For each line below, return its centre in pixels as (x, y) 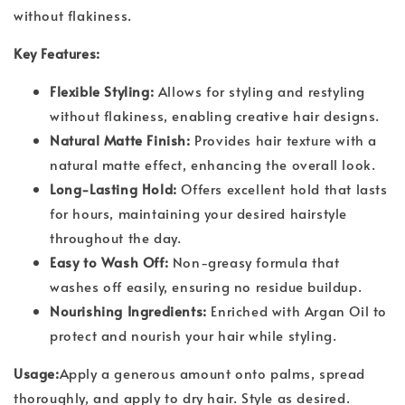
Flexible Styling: (102, 90)
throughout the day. (116, 237)
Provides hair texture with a (284, 139)
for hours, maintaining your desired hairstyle (199, 212)
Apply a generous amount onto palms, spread (212, 372)
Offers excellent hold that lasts (282, 188)
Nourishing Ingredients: (128, 310)
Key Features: (57, 52)
